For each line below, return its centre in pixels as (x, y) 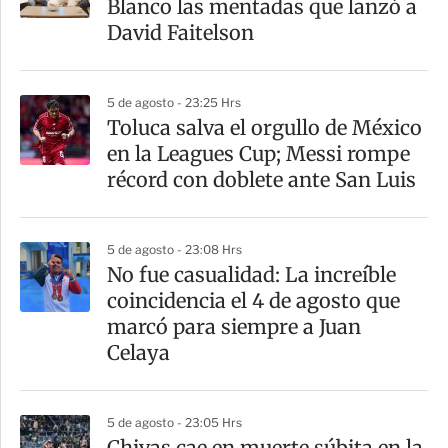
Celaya (138, 353)
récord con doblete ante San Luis (261, 180)
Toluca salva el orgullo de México (264, 128)
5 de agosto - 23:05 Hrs (174, 423)
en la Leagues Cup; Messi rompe (258, 154)
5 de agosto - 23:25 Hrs (174, 103)
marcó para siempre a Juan (234, 327)
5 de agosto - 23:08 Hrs (174, 250)
